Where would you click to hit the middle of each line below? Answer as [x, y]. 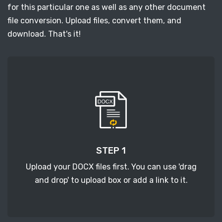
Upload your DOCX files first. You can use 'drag [111, 166]
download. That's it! [44, 34]
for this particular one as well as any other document [107, 7]
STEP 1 [111, 150]
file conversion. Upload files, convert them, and [94, 20]
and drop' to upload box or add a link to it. [111, 180]
